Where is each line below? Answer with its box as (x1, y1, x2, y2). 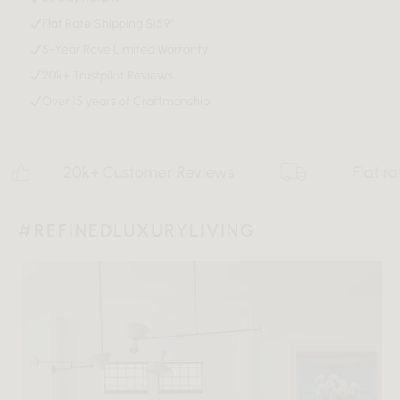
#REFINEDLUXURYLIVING (18, 220, 255, 242)
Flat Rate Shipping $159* (42, 16, 174, 32)
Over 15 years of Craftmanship (42, 94, 210, 110)
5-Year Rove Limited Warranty (42, 42, 208, 58)
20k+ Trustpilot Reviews (42, 68, 173, 84)
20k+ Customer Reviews (17, 162, 189, 183)
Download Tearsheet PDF (25, 20, 165, 36)
